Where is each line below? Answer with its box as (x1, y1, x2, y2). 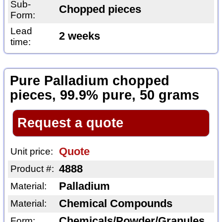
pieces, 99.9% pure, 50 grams (9, 88, 199, 103)
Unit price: (10, 146, 53, 157)
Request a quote (17, 115, 123, 130)
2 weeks (58, 30, 100, 42)
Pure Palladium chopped (9, 73, 169, 89)
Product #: (10, 164, 54, 174)
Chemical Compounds (58, 198, 172, 210)
